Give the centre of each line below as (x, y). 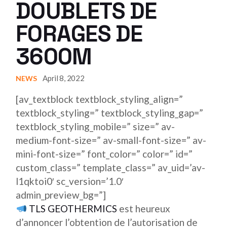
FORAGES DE (79, 34)
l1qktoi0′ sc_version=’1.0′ (70, 181)
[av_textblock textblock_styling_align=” (100, 99)
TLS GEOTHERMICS (73, 209)
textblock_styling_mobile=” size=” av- (96, 126)
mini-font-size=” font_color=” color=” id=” (104, 154)
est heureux (144, 209)
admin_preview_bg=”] (61, 195)
